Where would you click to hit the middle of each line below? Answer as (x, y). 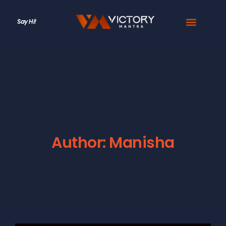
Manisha (142, 143)
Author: (80, 143)
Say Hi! (27, 21)
